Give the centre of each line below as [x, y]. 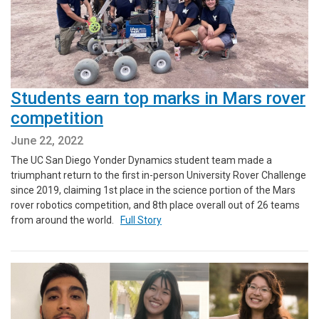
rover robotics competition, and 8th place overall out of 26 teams [155, 205]
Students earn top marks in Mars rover [158, 98]
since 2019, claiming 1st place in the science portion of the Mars [153, 190]
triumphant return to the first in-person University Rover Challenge [158, 175]
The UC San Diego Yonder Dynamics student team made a [141, 160]
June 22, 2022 [47, 140]
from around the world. [66, 220]
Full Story [141, 220]
